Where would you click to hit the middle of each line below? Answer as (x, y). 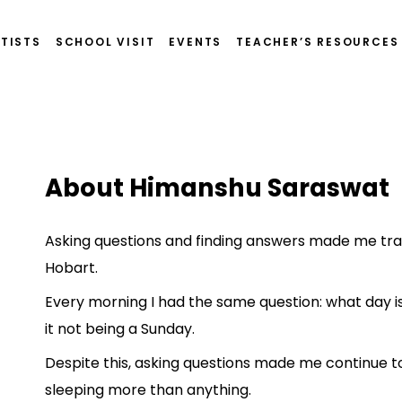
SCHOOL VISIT (105, 42)
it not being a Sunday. (120, 329)
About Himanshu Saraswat (217, 188)
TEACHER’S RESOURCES (318, 42)
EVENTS (196, 42)
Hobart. (71, 268)
